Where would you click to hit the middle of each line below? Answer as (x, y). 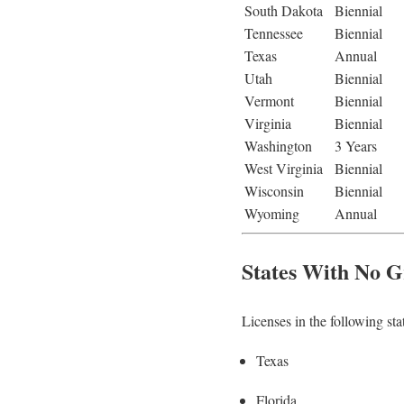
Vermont (269, 101)
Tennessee (274, 33)
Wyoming (272, 214)
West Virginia (284, 169)
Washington (278, 146)
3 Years (356, 146)
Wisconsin (274, 191)
